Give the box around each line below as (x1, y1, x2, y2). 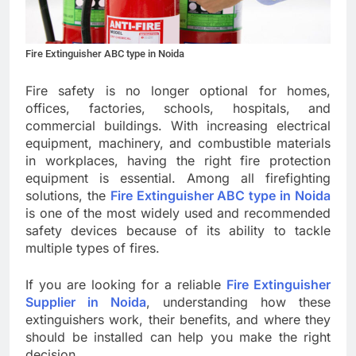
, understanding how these (146, 294, 331, 311)
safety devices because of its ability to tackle (25, 222, 331, 239)
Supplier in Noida (25, 294, 146, 311)
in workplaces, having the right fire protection (25, 153, 331, 169)
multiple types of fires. (25, 240, 160, 257)
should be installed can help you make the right (25, 329, 331, 346)
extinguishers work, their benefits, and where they (25, 311, 331, 328)
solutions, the (25, 188, 110, 204)
